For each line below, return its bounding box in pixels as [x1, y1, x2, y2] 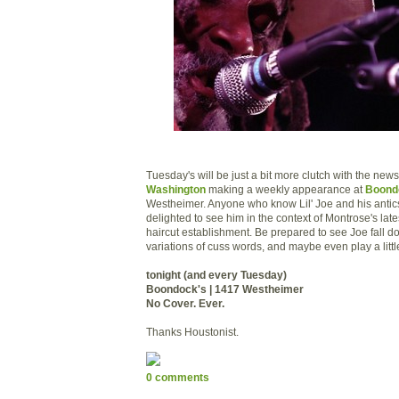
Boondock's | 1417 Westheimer [146, 282, 304, 295]
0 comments [146, 371, 209, 384]
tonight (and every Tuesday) [146, 268, 287, 281]
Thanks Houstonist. [146, 325, 239, 338]
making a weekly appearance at [206, 183, 365, 195]
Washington [146, 183, 206, 195]
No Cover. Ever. [146, 297, 224, 309]
